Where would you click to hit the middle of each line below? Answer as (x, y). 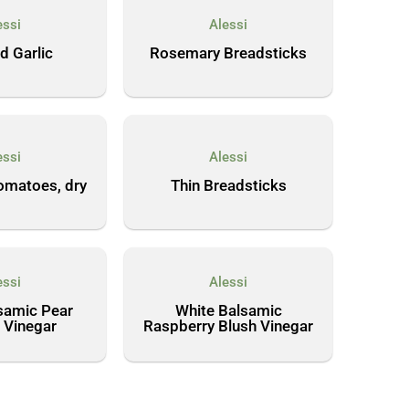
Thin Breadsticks (228, 185)
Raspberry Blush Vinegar (228, 325)
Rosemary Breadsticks (228, 53)
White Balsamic (228, 310)
